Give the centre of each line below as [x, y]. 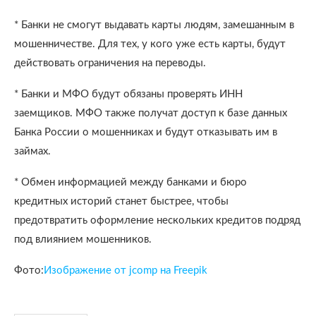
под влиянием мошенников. [83, 239]
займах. [32, 151]
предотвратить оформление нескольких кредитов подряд [157, 220]
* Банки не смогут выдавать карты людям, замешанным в [154, 25]
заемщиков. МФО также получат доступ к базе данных [151, 113]
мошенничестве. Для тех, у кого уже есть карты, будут [150, 44]
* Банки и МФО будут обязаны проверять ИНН [128, 94]
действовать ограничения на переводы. [110, 63]
